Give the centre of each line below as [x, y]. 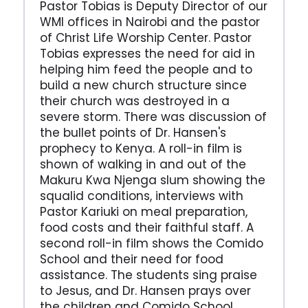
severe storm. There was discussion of [153, 117]
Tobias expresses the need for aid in [147, 53]
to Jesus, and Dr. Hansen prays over [145, 290]
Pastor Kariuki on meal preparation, [143, 211]
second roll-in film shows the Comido [151, 243]
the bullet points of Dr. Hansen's [133, 132]
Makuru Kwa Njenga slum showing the [152, 180]
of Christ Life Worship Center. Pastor [145, 37]
